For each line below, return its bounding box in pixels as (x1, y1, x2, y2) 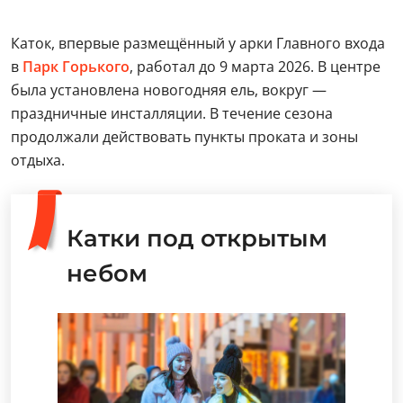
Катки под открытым (67, 224, 327, 254)
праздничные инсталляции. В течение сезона (11, 103, 333, 124)
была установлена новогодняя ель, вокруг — (11, 80, 327, 101)
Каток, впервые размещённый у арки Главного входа (11, 33, 385, 54)
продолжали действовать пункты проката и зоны (11, 127, 358, 148)
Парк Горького (22, 57, 130, 77)
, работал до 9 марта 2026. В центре (130, 57, 381, 77)
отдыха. (11, 150, 65, 171)
